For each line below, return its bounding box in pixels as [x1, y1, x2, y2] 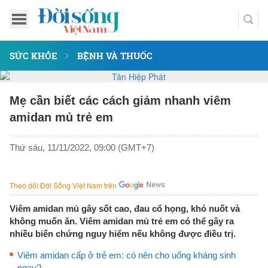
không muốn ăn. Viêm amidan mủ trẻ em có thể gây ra [10, 216, 234, 226]
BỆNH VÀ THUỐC [77, 50, 153, 62]
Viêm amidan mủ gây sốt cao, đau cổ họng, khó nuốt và [10, 203, 240, 214]
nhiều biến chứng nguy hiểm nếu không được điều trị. [10, 229, 236, 239]
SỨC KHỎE [10, 50, 57, 62]
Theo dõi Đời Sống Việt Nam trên [10, 180, 117, 190]
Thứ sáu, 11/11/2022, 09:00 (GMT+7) [10, 142, 154, 153]
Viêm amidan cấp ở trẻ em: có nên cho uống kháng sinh [17, 250, 236, 260]
